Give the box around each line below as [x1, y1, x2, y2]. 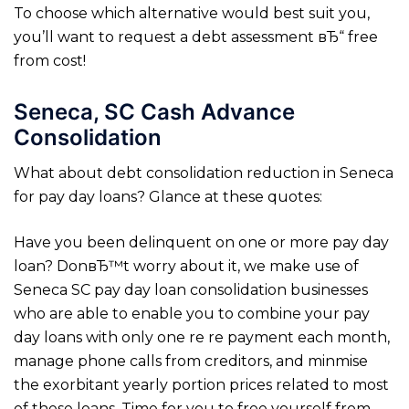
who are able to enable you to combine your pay [14, 305, 370, 323]
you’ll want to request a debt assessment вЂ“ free [14, 28, 378, 47]
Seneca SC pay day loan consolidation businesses [14, 281, 368, 299]
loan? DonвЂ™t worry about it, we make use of [14, 257, 359, 276]
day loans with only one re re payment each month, [14, 329, 390, 347]
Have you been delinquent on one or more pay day [14, 234, 389, 252]
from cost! [14, 52, 86, 70]
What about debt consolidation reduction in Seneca [14, 164, 393, 183]
